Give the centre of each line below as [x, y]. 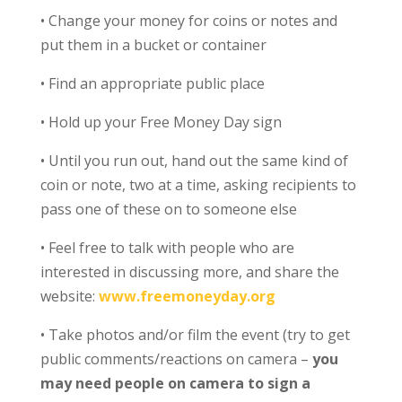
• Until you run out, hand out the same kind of [194, 160]
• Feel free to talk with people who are [167, 247]
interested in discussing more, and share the [189, 271]
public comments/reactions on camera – [176, 358]
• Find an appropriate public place [152, 83]
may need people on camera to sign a [175, 383]
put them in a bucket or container [153, 44]
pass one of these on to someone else [168, 209]
